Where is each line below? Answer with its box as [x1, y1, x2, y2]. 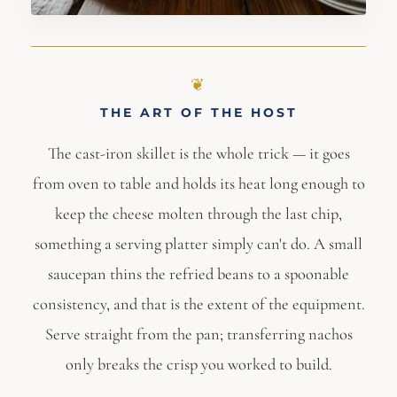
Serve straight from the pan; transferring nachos [44, 324, 353, 345]
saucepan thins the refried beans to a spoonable [48, 264, 349, 284]
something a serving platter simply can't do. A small [35, 234, 362, 254]
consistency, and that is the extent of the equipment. [32, 294, 365, 315]
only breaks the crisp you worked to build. [65, 354, 332, 375]
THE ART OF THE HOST [99, 105, 298, 121]
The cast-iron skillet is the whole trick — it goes [47, 144, 350, 164]
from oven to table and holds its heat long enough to [32, 174, 365, 194]
